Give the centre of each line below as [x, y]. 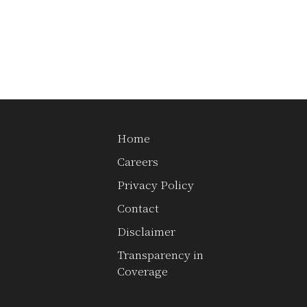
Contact [138, 208]
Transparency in [160, 255]
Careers [138, 162]
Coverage [143, 271]
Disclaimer [146, 232]
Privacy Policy [156, 185]
